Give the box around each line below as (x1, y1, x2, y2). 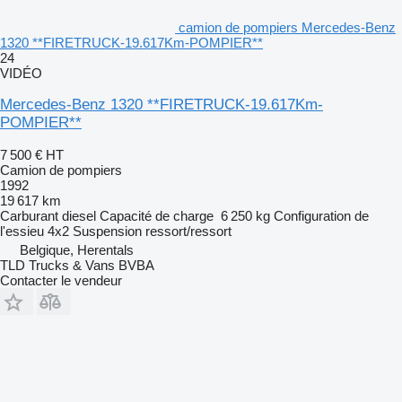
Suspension (73, 223, 142, 240)
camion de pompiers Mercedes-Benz (179, 20, 396, 36)
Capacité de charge (100, 208, 214, 224)
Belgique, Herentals (20, 242, 134, 258)
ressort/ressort (145, 223, 232, 240)
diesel (62, 208, 96, 224)
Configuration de (274, 208, 369, 224)
